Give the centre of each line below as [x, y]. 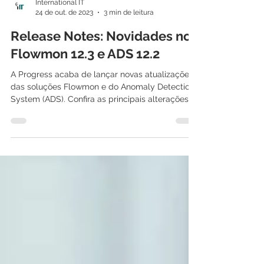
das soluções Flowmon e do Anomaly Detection [103, 108]
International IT [60, 24]
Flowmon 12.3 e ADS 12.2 [85, 75]
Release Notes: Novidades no [101, 57]
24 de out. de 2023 [64, 33]
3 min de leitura [129, 33]
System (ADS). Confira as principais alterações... [102, 120]
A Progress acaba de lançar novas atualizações [102, 95]
